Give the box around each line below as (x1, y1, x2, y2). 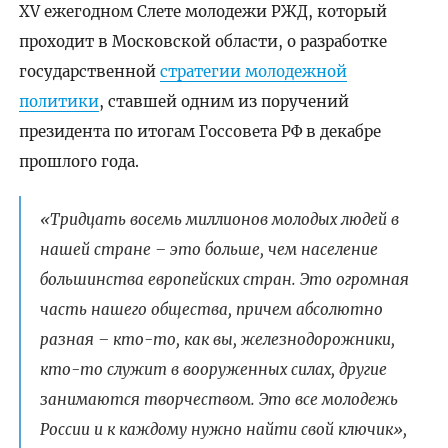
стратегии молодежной (159, 62, 347, 82)
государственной (18, 62, 160, 82)
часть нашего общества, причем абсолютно (39, 300, 383, 320)
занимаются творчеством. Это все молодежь (39, 390, 398, 410)
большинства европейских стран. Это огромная (39, 270, 409, 290)
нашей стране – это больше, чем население (39, 240, 378, 260)
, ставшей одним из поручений (98, 92, 349, 112)
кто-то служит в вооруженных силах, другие (39, 360, 387, 380)
